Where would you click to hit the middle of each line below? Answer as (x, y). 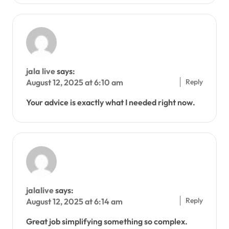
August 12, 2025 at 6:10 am (74, 83)
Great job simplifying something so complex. (107, 221)
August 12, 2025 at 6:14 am (74, 201)
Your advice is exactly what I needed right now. (110, 102)
